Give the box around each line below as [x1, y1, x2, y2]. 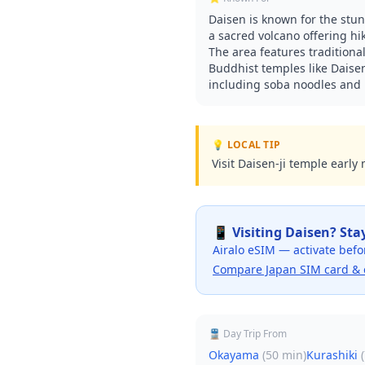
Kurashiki [306, 347, 358, 363]
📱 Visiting [213, 223, 285, 241]
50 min [266, 347, 303, 363]
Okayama [209, 347, 259, 363]
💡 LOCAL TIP [212, 138, 281, 152]
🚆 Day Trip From [209, 327, 287, 341]
